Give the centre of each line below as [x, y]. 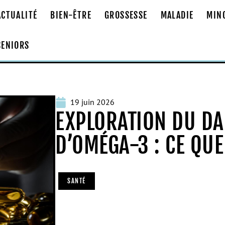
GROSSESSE [126, 15]
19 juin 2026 [92, 102]
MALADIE [177, 15]
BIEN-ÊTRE [71, 15]
